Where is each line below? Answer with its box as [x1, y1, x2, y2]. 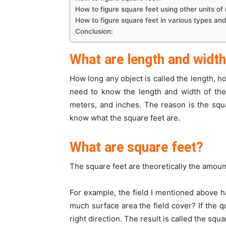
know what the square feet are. [70, 113, 182, 123]
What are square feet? [70, 139, 203, 155]
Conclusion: [75, 27, 113, 35]
